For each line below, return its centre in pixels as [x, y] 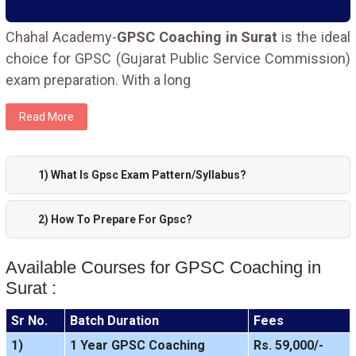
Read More [46, 117]
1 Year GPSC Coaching [137, 345]
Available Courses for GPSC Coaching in [163, 267]
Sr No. [29, 321]
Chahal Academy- [61, 37]
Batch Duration [114, 321]
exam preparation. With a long [98, 80]
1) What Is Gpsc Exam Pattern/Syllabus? [142, 175]
